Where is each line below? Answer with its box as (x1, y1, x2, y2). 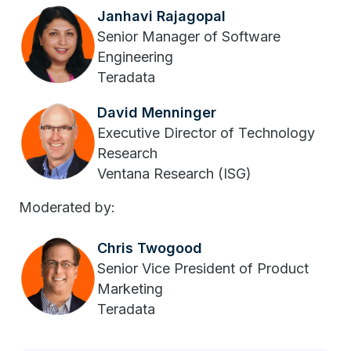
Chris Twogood (97, 239, 202, 256)
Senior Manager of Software (97, 27, 280, 45)
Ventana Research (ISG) (97, 165, 251, 182)
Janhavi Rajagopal (97, 7, 226, 24)
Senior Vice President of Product (97, 259, 309, 277)
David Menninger (97, 103, 216, 121)
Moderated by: (19, 199, 115, 215)
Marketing (97, 280, 163, 297)
